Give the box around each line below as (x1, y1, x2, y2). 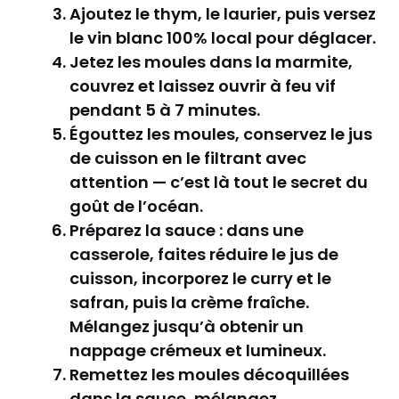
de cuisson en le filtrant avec (69, 146, 306, 169)
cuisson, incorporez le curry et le (69, 266, 331, 289)
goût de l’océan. (69, 194, 203, 217)
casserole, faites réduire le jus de (69, 242, 338, 265)
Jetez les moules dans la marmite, (69, 50, 353, 73)
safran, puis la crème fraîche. (69, 290, 309, 313)
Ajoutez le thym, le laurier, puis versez (69, 2, 376, 25)
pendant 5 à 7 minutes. (69, 98, 260, 121)
